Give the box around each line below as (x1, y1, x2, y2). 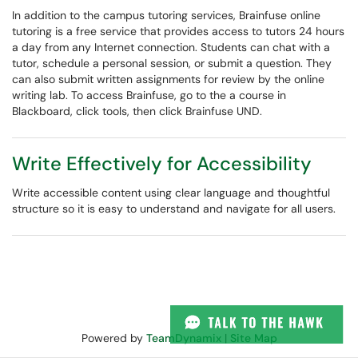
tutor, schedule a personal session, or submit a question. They (12, 56, 332, 70)
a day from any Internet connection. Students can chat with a (12, 40, 330, 54)
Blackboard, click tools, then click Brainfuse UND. (12, 104, 262, 118)
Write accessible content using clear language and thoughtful (12, 185, 330, 200)
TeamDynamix (145, 331, 221, 345)
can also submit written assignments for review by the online (12, 72, 324, 86)
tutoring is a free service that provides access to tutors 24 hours (12, 24, 344, 38)
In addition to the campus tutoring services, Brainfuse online (12, 8, 320, 22)
